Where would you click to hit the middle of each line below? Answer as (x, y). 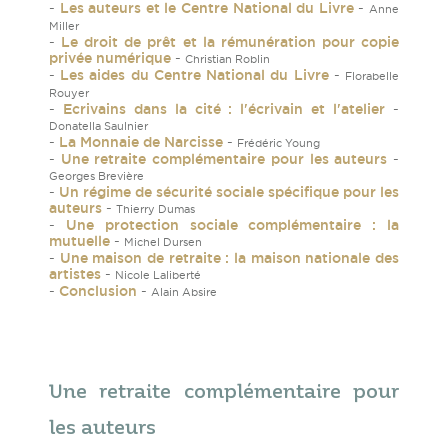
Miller (64, 26)
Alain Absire (184, 292)
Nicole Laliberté (158, 275)
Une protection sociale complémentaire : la (232, 225)
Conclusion (98, 291)
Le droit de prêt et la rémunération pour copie (230, 42)
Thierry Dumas (155, 209)
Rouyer (69, 93)
